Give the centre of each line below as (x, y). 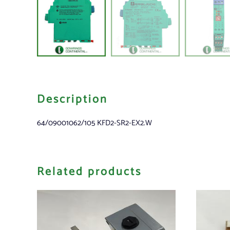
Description (72, 99)
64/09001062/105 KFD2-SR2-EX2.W (94, 123)
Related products (89, 172)
